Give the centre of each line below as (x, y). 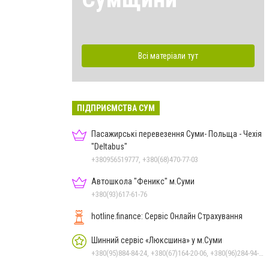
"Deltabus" (109, 146)
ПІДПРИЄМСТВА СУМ (116, 108)
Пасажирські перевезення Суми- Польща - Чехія (177, 134)
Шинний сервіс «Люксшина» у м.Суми (157, 240)
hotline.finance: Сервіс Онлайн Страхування (167, 216)
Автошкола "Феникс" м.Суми (143, 181)
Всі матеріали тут (168, 56)
